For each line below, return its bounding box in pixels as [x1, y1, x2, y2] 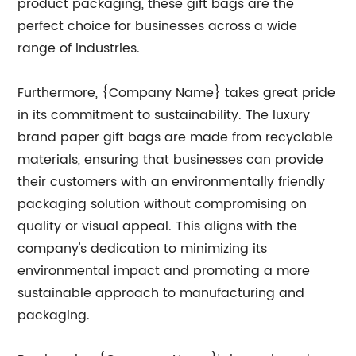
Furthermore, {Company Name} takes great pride [17, 83, 336, 103]
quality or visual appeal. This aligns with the [17, 216, 298, 237]
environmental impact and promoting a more [17, 261, 311, 281]
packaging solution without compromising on [17, 194, 308, 215]
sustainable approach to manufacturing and [17, 283, 305, 304]
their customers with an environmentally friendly [17, 172, 326, 192]
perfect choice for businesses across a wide [17, 16, 298, 37]
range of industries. [17, 38, 141, 59]
